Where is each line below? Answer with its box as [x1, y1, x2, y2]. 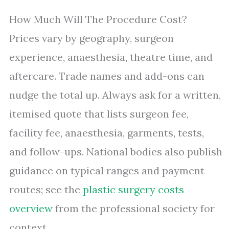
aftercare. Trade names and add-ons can [9, 70, 204, 82]
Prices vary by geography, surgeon [9, 32, 174, 44]
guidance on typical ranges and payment [9, 164, 204, 177]
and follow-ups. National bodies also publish [9, 145, 222, 158]
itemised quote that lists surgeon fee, [9, 107, 189, 120]
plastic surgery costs [83, 183, 184, 196]
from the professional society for [53, 202, 215, 215]
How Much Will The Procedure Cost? [9, 13, 187, 26]
